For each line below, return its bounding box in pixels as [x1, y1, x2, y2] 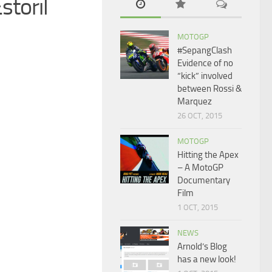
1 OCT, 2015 [177, 203, 218, 212]
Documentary [177, 175, 230, 186]
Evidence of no [177, 58, 233, 69]
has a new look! [177, 254, 236, 265]
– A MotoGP [177, 162, 223, 173]
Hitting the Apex [177, 149, 239, 160]
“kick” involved [177, 70, 233, 81]
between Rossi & [177, 83, 242, 94]
